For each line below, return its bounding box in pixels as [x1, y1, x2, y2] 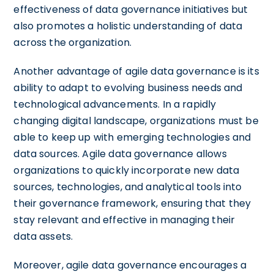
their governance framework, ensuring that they [13, 196, 251, 210]
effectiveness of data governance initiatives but [13, 2, 248, 17]
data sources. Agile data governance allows [13, 146, 227, 161]
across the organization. [13, 35, 131, 50]
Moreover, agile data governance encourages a [13, 257, 246, 272]
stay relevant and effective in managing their [13, 212, 235, 227]
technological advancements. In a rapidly [13, 97, 217, 111]
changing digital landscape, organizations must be [13, 113, 259, 128]
